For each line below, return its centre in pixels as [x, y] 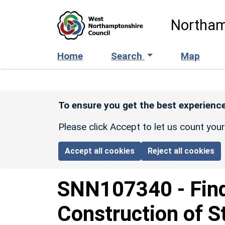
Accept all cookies [100, 151]
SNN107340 [115, 189]
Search [128, 56]
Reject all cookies [181, 151]
